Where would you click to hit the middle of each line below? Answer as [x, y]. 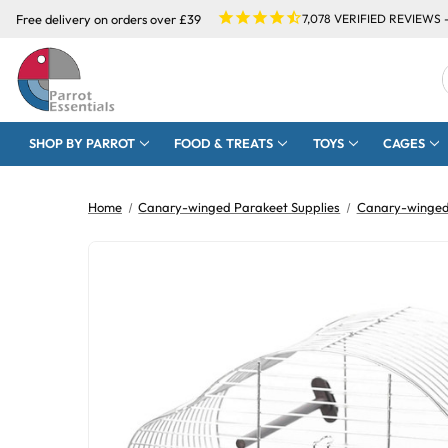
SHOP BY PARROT [81, 143]
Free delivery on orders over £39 [108, 18]
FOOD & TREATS [224, 143]
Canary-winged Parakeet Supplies [239, 207]
